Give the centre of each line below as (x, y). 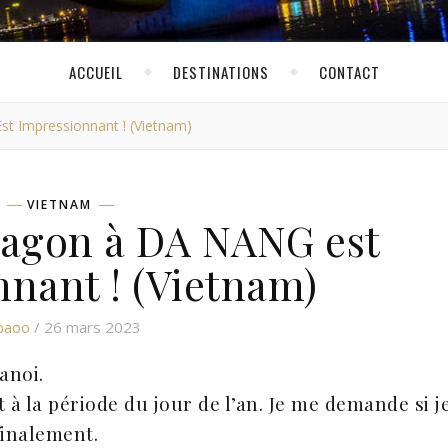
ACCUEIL (95, 72)
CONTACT (349, 72)
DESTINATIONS (220, 72)
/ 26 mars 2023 (85, 327)
